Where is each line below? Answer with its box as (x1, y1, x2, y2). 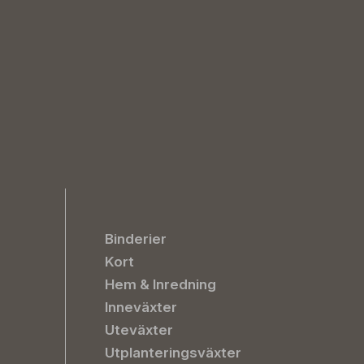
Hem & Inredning (105, 276, 216, 292)
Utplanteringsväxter (105, 344, 241, 361)
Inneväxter (105, 299, 177, 315)
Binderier (105, 231, 167, 247)
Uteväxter (105, 322, 173, 338)
